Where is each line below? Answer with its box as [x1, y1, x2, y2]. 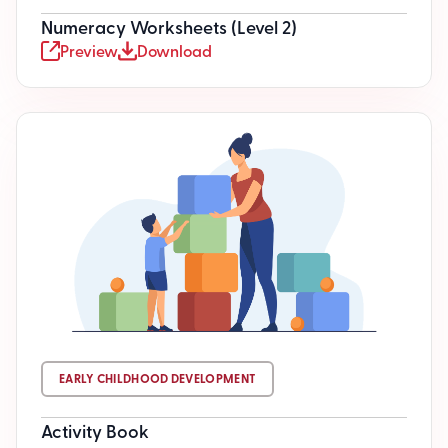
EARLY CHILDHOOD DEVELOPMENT [59, 370, 257, 387]
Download [137, 39, 212, 62]
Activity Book [41, 418, 149, 443]
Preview [60, 39, 118, 62]
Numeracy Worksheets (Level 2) [41, 14, 297, 39]
